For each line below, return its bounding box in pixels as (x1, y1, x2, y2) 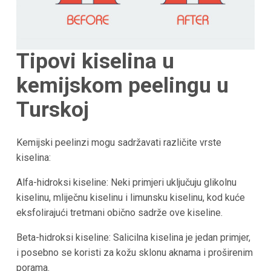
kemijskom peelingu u (16, 73, 229, 99)
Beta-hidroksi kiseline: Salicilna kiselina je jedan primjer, (16, 231, 250, 243)
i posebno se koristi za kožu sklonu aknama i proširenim (16, 246, 253, 258)
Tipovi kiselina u (16, 49, 174, 74)
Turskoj (16, 97, 89, 123)
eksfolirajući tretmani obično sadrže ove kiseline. (16, 206, 223, 218)
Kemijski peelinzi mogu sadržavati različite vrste (16, 136, 221, 148)
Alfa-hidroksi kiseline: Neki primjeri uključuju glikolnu (16, 176, 237, 188)
